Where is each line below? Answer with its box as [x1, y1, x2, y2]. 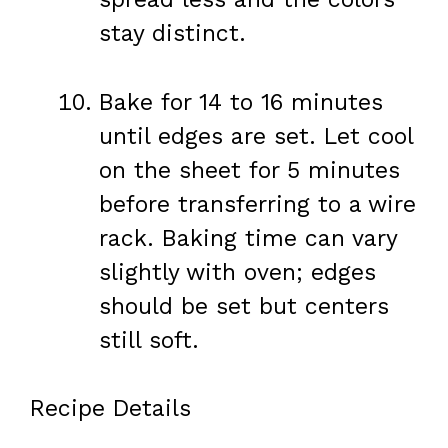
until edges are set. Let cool [99, 122, 413, 150]
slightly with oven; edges [99, 258, 376, 286]
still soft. [99, 326, 199, 354]
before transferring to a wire [99, 190, 416, 218]
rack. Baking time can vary [99, 224, 397, 252]
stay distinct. [99, 20, 246, 48]
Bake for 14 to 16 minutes [99, 88, 383, 116]
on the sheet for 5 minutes [99, 156, 400, 184]
